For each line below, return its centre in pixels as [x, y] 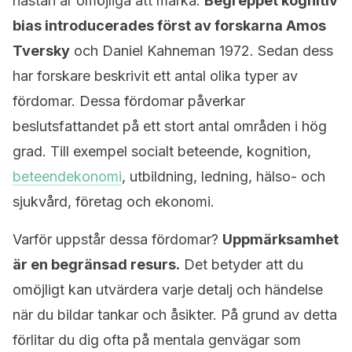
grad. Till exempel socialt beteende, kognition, [162, 151]
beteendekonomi [67, 176]
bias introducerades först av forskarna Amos [169, 26]
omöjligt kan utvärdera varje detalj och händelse [168, 290]
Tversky [41, 51]
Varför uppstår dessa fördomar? [117, 239]
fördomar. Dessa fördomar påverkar [129, 101]
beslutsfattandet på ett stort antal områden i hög [170, 126]
